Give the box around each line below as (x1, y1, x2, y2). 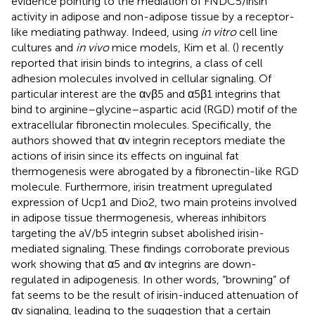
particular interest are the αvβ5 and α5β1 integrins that (11, 86, 281, 101)
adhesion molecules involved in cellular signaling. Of (11, 71, 271, 85)
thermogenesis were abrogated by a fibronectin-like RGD (11, 164, 299, 178)
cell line (236, 25, 278, 39)
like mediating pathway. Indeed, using (11, 25, 201, 39)
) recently (236, 40, 283, 54)
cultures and (11, 40, 76, 54)
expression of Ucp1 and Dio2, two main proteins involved (11, 195, 297, 209)
